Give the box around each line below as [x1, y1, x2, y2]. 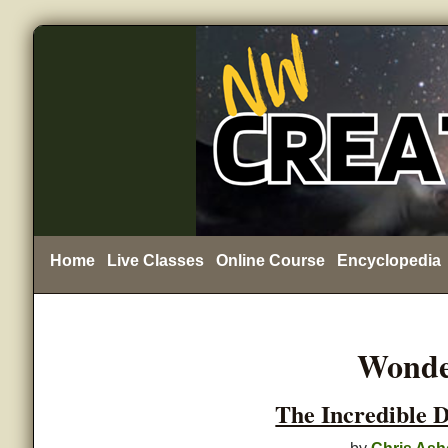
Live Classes [106, 252, 204, 269]
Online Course [215, 252, 325, 269]
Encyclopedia [336, 252, 441, 269]
